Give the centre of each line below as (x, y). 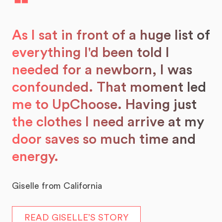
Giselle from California (57, 186)
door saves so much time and (104, 139)
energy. (35, 157)
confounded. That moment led (109, 87)
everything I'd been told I (91, 53)
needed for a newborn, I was (102, 70)
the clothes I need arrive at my (108, 122)
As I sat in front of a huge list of (111, 35)
